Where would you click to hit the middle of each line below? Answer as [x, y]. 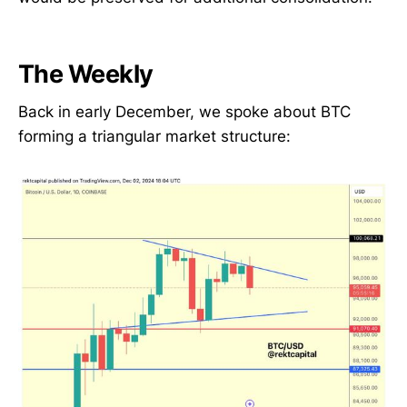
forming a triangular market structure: [154, 137]
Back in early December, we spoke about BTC [184, 112]
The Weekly [86, 74]
